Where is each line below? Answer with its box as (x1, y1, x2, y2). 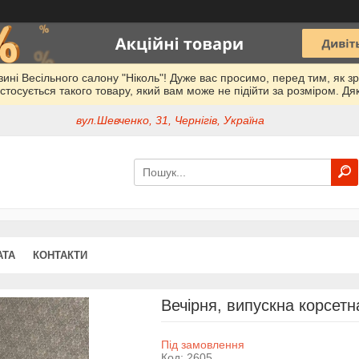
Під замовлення (160, 337, 244, 351)
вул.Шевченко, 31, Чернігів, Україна (76, 114, 265, 127)
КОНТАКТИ (33, 248, 87, 261)
